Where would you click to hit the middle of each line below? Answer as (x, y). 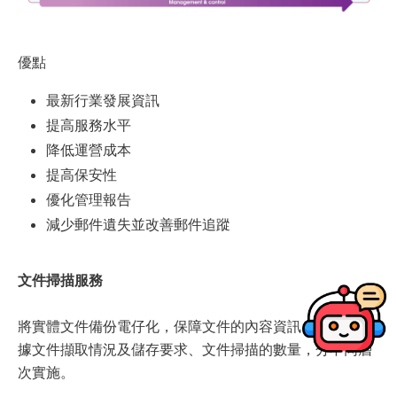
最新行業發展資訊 (103, 99)
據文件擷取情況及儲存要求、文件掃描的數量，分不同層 (195, 348)
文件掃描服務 (60, 279)
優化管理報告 (89, 198)
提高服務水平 (89, 124)
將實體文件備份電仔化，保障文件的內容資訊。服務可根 (195, 325)
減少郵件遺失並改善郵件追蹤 (138, 223)
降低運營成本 (89, 149)
